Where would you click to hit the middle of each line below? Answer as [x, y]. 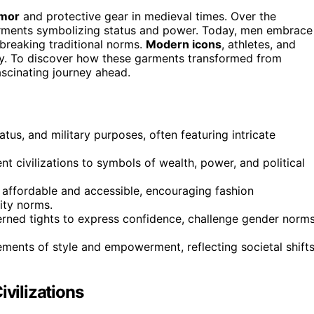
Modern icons [184, 44]
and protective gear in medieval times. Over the [148, 16]
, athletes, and [259, 44]
